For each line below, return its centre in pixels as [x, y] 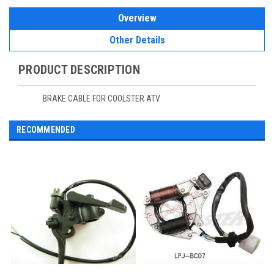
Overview [137, 18]
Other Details [137, 40]
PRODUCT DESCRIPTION [79, 70]
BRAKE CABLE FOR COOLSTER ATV [102, 99]
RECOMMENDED [46, 130]
